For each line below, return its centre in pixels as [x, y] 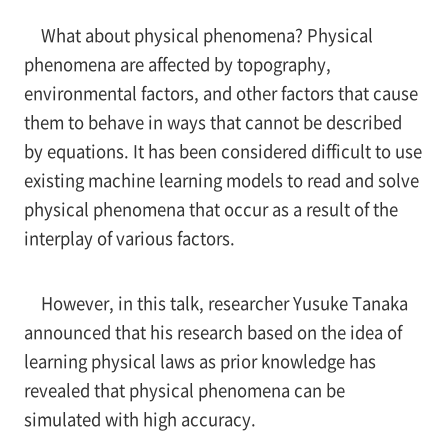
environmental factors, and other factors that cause [220, 92]
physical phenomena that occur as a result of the [210, 208]
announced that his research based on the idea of [212, 331]
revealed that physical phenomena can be [184, 389]
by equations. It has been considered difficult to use [222, 150]
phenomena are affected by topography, [177, 63]
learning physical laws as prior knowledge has [199, 360]
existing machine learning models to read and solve [221, 179]
